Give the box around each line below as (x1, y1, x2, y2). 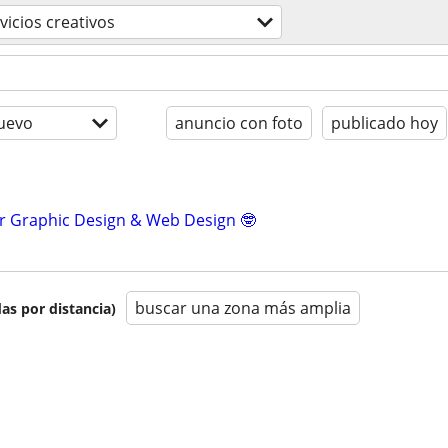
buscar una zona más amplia (135, 297, 351, 319)
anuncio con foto (175, 112, 303, 134)
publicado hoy (331, 112, 438, 134)
